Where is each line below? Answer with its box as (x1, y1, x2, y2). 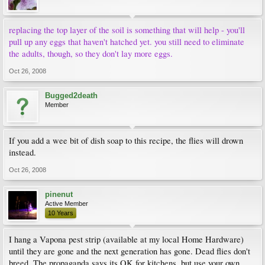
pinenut (45, 190, 73, 199)
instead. (9, 147, 36, 158)
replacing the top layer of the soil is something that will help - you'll (9, 24, 245, 35)
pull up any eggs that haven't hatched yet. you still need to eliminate (9, 36, 244, 47)
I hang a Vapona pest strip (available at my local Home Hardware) (9, 234, 244, 245)
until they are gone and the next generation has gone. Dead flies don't (9, 245, 250, 257)
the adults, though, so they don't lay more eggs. (9, 48, 173, 59)
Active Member (45, 200, 88, 207)
